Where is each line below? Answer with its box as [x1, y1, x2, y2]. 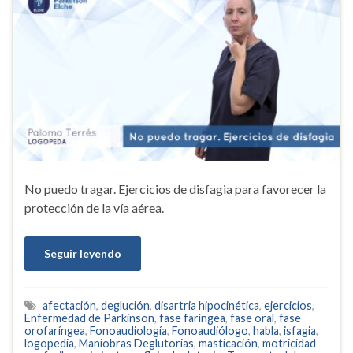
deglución [101, 299, 150, 313]
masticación [199, 336, 258, 351]
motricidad [262, 336, 316, 351]
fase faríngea [159, 311, 225, 325]
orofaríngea [24, 324, 85, 338]
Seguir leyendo [44, 247, 121, 261]
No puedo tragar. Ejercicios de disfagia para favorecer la [24, 181, 326, 197]
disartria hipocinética [154, 299, 259, 313]
